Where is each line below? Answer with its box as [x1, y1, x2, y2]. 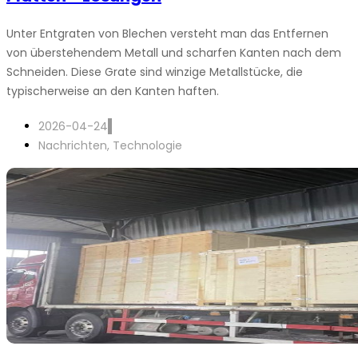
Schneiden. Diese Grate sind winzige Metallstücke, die [6, 64, 303, 80]
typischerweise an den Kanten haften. [6, 83, 219, 99]
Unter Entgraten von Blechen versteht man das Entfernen [6, 26, 328, 42]
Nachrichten [38, 137, 107, 153]
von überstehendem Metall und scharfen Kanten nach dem [6, 45, 341, 61]
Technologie [113, 137, 182, 153]
